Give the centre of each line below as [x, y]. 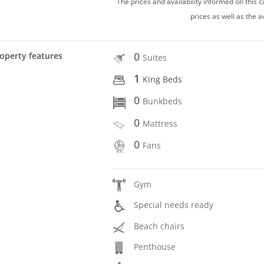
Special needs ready [174, 205]
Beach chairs [159, 226]
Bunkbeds [163, 101]
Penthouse [155, 246]
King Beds [163, 80]
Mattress [160, 123]
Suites [155, 57]
